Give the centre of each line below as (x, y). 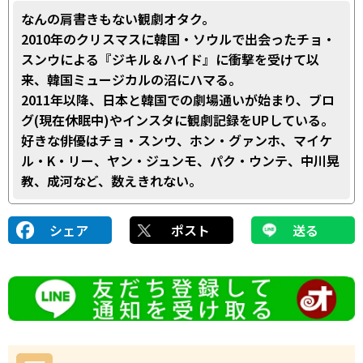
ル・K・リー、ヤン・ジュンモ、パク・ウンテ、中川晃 (180, 161)
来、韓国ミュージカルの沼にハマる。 (131, 80)
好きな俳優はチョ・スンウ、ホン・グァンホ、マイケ (177, 141)
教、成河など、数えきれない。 (111, 181)
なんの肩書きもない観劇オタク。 (118, 19)
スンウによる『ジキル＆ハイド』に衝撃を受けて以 (170, 60)
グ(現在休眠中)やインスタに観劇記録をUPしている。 (177, 120)
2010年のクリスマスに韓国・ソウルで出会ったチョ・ (178, 39)
